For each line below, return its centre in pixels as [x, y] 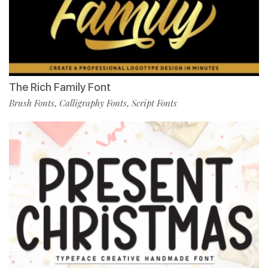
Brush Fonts [32, 103]
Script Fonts [154, 103]
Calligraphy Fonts [93, 103]
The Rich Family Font [60, 87]
